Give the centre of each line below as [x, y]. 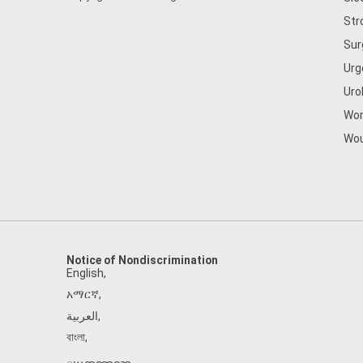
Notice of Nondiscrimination [142, 260]
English [85, 273]
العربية [82, 316]
